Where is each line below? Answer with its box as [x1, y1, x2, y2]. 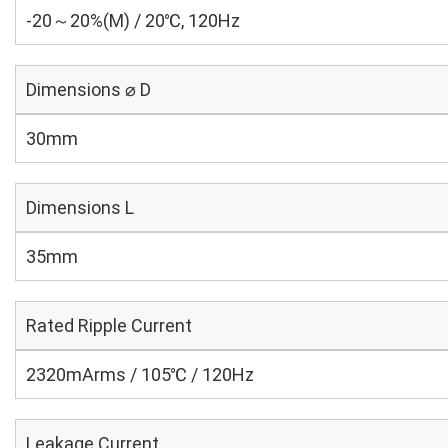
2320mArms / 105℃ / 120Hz [26, 364, 254, 385]
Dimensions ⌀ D [26, 79, 151, 100]
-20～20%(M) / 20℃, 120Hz [26, 10, 240, 31]
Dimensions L [26, 197, 134, 218]
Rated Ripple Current [26, 315, 192, 336]
